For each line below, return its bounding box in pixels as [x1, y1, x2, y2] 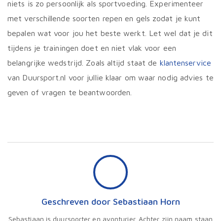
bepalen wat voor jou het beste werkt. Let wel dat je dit [7, 29, 213, 38]
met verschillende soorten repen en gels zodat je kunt [7, 14, 201, 23]
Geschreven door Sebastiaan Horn [41, 196, 180, 207]
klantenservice [159, 58, 211, 68]
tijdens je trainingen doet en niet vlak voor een [7, 43, 176, 53]
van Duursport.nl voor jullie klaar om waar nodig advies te [7, 73, 214, 82]
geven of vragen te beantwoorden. [7, 88, 132, 97]
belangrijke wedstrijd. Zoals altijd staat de [7, 58, 160, 68]
